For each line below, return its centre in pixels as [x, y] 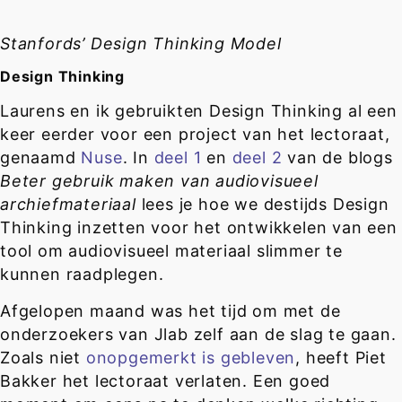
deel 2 [257, 158]
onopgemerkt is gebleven [191, 357]
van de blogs [337, 158]
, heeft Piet [341, 357]
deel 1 [178, 158]
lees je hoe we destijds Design [262, 205]
